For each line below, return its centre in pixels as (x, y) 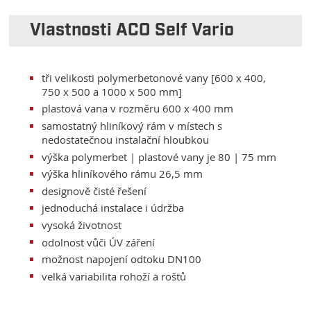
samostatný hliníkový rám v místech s (132, 126)
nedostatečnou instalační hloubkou (126, 140)
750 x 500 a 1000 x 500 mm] (112, 91)
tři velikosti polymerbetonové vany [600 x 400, (154, 77)
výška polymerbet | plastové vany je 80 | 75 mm (159, 157)
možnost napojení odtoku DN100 (122, 259)
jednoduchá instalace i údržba (113, 208)
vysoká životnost (82, 225)
